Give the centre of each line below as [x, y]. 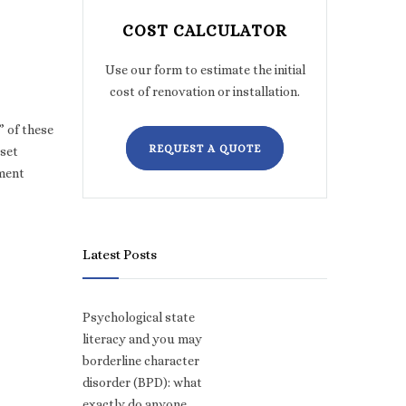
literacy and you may [142, 339]
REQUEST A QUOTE [205, 149]
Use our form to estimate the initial [205, 70]
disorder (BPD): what [142, 382]
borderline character [141, 361]
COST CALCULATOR [205, 31]
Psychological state [139, 317]
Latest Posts [120, 255]
